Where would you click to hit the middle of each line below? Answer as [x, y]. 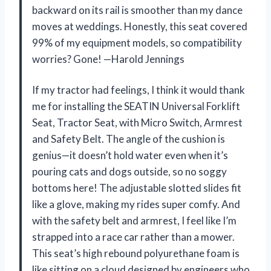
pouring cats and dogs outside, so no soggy [129, 171]
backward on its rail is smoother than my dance [137, 10]
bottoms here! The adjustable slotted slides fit [137, 188]
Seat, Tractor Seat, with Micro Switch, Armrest [137, 122]
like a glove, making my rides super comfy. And [136, 204]
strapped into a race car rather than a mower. [133, 237]
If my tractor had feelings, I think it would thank [139, 90]
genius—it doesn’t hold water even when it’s [130, 155]
